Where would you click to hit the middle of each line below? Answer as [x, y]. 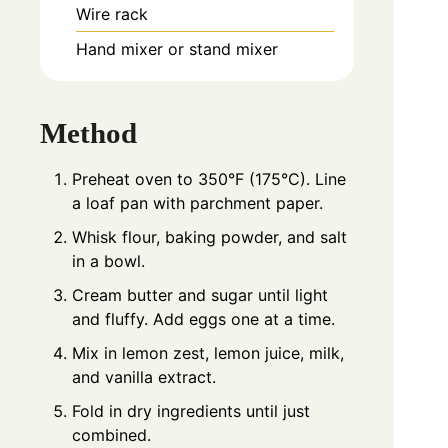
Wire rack [112, 13]
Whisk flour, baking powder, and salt [209, 237]
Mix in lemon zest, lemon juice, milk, [208, 353]
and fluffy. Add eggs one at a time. [203, 319]
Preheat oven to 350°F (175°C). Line [209, 179]
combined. [111, 435]
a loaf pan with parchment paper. [197, 203]
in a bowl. [108, 261]
